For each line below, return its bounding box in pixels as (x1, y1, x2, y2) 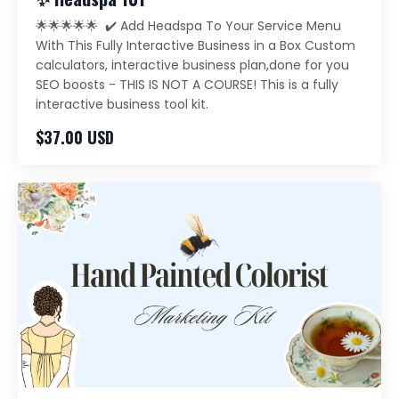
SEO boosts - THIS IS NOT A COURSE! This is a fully (36, 76, 338, 94)
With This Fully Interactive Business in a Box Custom (36, 37, 355, 55)
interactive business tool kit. (36, 95, 208, 114)
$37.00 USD (36, 126, 114, 150)
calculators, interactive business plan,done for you (36, 56, 349, 75)
